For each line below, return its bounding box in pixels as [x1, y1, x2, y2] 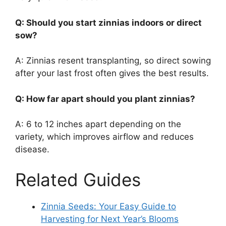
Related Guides [15, 168, 141, 190]
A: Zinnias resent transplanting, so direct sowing [15, 55, 211, 66]
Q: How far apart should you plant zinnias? [15, 93, 195, 104]
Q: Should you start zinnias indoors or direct [15, 17, 202, 28]
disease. [15, 144, 49, 155]
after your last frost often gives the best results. [15, 68, 209, 79]
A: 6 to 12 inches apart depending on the [15, 119, 181, 130]
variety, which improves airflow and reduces [15, 132, 194, 142]
